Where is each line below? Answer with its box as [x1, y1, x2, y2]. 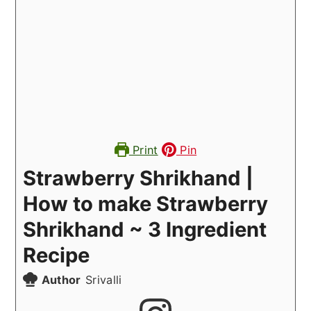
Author [41, 272, 81, 287]
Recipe [23, 242, 90, 267]
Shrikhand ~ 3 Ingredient [23, 217, 267, 242]
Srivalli [85, 272, 122, 287]
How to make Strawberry [23, 191, 269, 216]
